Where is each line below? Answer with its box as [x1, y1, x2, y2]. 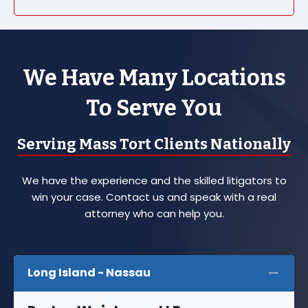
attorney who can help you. [84, 206, 224, 221]
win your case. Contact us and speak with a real [32, 189, 276, 204]
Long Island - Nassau [27, 265, 151, 281]
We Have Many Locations [22, 64, 286, 91]
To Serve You [86, 94, 222, 121]
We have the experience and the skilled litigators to [21, 173, 287, 188]
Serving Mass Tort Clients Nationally [17, 134, 291, 153]
